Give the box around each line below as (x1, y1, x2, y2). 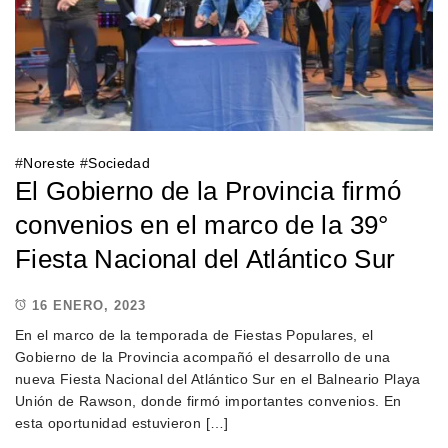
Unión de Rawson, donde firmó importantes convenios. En (15, 393, 402, 410)
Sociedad (88, 155, 151, 172)
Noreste (23, 155, 76, 172)
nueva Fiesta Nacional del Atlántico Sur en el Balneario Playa (15, 371, 421, 388)
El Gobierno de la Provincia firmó (15, 176, 402, 207)
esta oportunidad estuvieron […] (15, 415, 229, 432)
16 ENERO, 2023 (32, 297, 146, 313)
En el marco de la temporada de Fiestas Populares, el (15, 327, 374, 344)
